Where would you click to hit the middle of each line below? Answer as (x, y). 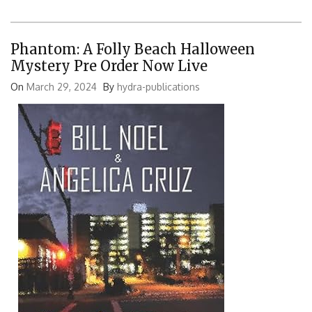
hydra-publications (158, 87)
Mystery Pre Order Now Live (109, 66)
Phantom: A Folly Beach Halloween (133, 49)
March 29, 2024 (62, 87)
